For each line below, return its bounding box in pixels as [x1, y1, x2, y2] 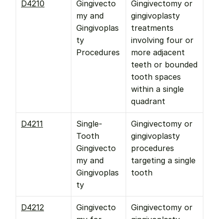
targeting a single [131, 155, 196, 165]
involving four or [131, 35, 194, 45]
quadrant [131, 96, 165, 106]
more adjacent [131, 47, 185, 57]
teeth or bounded [131, 60, 197, 69]
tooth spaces [131, 72, 181, 82]
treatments [131, 23, 174, 33]
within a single [131, 84, 184, 94]
